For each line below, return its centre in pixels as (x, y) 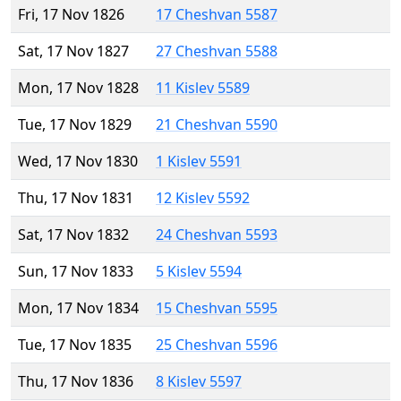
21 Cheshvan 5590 (217, 125)
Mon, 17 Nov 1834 (78, 308)
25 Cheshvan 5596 (217, 345)
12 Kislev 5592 (203, 198)
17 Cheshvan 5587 (217, 15)
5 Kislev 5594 (199, 272)
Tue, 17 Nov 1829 (75, 125)
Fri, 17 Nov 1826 (71, 15)
